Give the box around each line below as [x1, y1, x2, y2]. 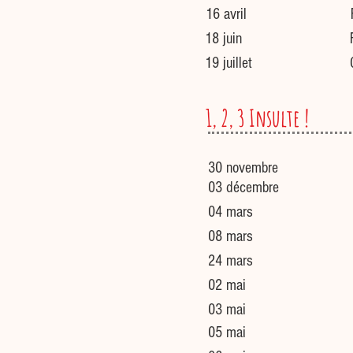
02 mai [208, 277, 246, 294]
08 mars [208, 228, 253, 245]
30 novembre [208, 159, 278, 176]
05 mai [208, 324, 246, 341]
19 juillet [205, 54, 252, 72]
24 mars [208, 252, 253, 269]
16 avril [206, 6, 247, 23]
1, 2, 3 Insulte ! [206, 103, 309, 132]
